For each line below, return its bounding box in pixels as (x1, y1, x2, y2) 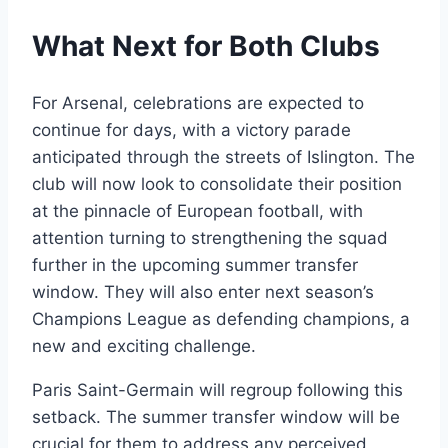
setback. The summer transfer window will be (32, 406, 400, 427)
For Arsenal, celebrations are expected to (32, 92, 364, 113)
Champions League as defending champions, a (32, 308, 410, 329)
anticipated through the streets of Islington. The (32, 146, 415, 167)
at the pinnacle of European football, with (32, 200, 363, 221)
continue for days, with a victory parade (32, 119, 351, 140)
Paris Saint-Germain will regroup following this (32, 379, 403, 400)
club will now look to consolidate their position (32, 173, 402, 194)
